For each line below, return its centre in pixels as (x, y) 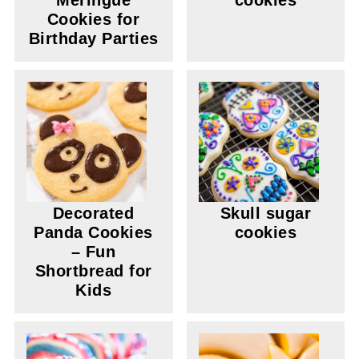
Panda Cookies (93, 232)
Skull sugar (266, 213)
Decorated (93, 213)
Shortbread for (93, 271)
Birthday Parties (93, 38)
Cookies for (93, 19)
